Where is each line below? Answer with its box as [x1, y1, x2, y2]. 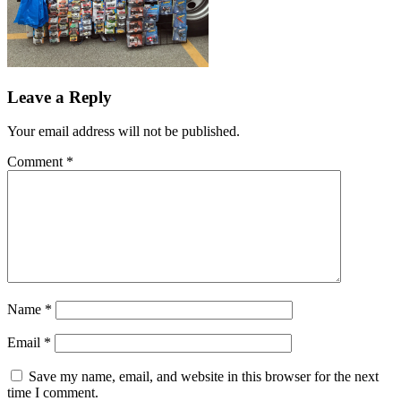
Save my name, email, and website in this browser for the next [29, 369, 379, 385]
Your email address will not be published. [7, 124, 240, 140]
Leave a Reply [7, 87, 112, 107]
